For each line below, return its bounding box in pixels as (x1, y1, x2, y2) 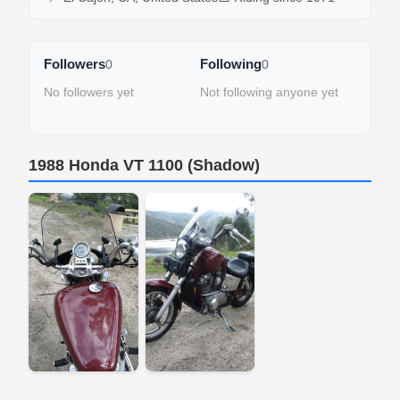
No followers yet (44, 85, 134, 99)
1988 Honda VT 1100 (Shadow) (29, 156, 260, 174)
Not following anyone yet (200, 85, 338, 99)
